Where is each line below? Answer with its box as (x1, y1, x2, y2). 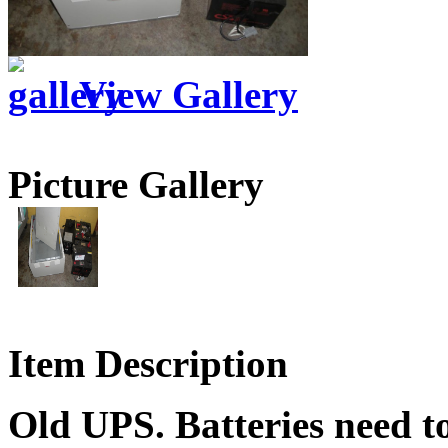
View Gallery (70, 72, 298, 116)
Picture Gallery (8, 162, 264, 206)
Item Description (8, 341, 288, 385)
